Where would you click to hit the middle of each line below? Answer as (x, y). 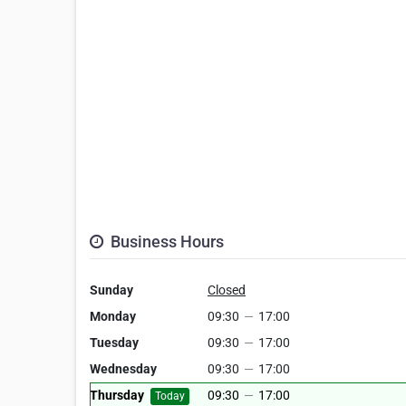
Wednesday (123, 369)
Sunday (111, 290)
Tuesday (114, 343)
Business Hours (165, 242)
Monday (113, 317)
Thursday (117, 396)
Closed (227, 290)
